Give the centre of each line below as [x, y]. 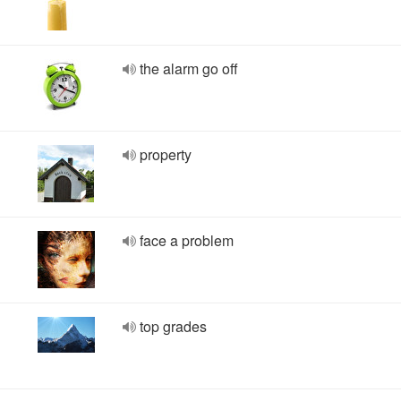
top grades [173, 326]
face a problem [187, 240]
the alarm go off [189, 68]
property [166, 154]
